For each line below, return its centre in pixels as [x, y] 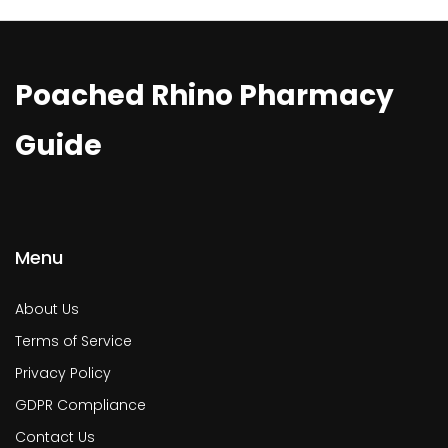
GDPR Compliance [80, 405]
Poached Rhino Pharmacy [204, 96]
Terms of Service [73, 341]
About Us [47, 309]
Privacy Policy [63, 373]
